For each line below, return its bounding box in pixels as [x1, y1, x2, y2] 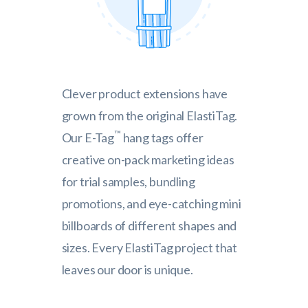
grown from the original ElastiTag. [61, 108, 238, 123]
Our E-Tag [61, 130, 114, 145]
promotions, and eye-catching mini [61, 196, 241, 211]
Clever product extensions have [61, 86, 228, 101]
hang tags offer [120, 130, 203, 145]
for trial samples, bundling [61, 174, 195, 189]
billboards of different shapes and [61, 218, 237, 233]
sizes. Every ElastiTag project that [61, 240, 238, 255]
